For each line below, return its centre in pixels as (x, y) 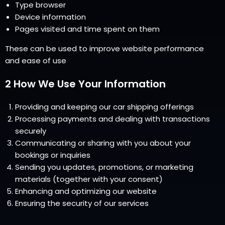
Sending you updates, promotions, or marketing (104, 167)
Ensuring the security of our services (82, 203)
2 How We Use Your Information (85, 84)
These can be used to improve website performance (104, 48)
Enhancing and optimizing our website (86, 191)
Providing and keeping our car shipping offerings (104, 107)
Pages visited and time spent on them (87, 29)
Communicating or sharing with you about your (103, 143)
